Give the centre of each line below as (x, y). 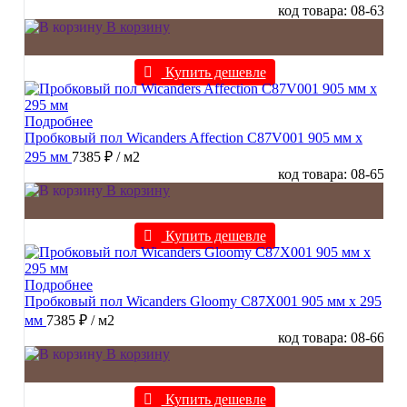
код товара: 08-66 (331, 338)
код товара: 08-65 (331, 174)
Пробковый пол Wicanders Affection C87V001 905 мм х (194, 138)
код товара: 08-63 (331, 11)
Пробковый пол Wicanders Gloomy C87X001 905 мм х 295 (203, 302)
